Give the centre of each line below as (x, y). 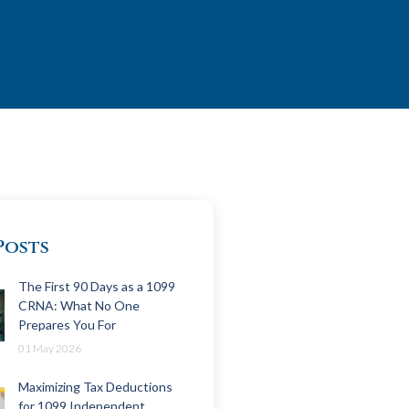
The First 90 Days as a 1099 (97, 287)
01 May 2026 (50, 349)
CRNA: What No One (79, 306)
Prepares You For (67, 325)
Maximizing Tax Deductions (95, 387)
